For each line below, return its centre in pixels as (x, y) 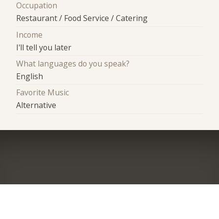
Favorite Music (43, 93)
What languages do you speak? (73, 64)
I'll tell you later (44, 47)
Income (30, 34)
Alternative (36, 105)
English (30, 77)
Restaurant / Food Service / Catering (82, 18)
